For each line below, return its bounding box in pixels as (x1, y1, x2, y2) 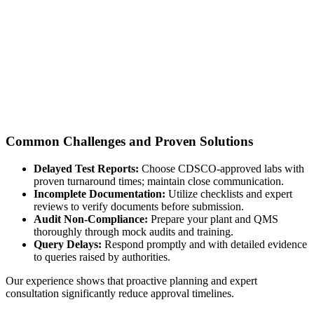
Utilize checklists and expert (165, 188, 292, 200)
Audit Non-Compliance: (34, 213, 148, 226)
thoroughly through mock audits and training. (34, 226, 233, 238)
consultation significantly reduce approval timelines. (6, 287, 234, 300)
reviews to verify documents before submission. (34, 200, 244, 213)
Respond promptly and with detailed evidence (102, 238, 307, 251)
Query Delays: (34, 238, 102, 251)
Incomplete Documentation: (34, 188, 165, 200)
